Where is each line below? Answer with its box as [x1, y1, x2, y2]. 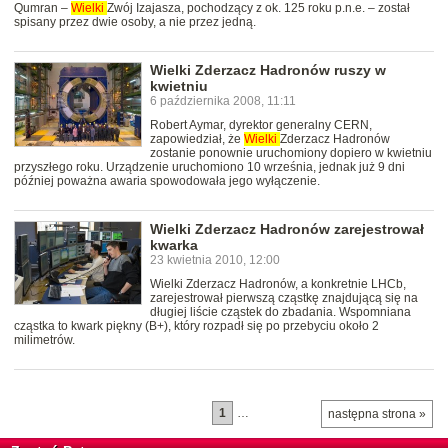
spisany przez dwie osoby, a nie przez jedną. [14, 15, 256, 30]
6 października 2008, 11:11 [150, 94, 296, 109]
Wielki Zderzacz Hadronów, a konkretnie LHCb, [150, 277, 406, 292]
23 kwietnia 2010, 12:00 [150, 253, 280, 268]
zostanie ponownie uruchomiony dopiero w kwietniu [150, 146, 432, 161]
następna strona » [328, 407, 426, 422]
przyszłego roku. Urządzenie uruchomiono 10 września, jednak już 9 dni [14, 160, 405, 175]
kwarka [150, 237, 198, 254]
